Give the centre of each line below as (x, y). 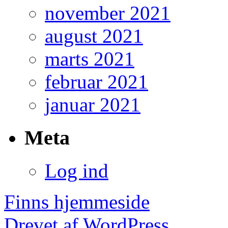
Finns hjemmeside (77, 202)
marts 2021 (90, 59)
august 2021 (94, 36)
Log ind (77, 170)
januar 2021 (93, 105)
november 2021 (108, 13)
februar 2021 (96, 82)
